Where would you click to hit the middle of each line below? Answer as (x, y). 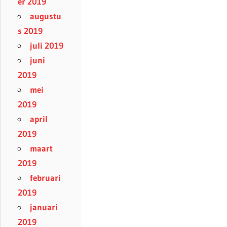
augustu (46, 16)
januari (44, 207)
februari (45, 178)
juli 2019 (47, 46)
